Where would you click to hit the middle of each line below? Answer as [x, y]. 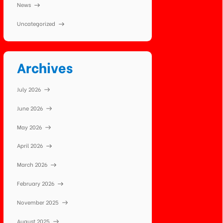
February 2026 [36, 183]
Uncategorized [36, 23]
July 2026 [29, 89]
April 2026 [30, 145]
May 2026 [30, 126]
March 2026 [32, 164]
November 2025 [38, 202]
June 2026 [30, 108]
